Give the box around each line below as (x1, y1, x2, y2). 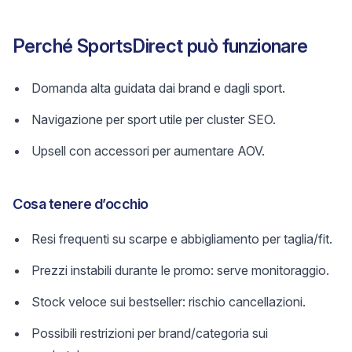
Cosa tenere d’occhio (13, 196, 148, 212)
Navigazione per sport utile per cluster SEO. (31, 112, 276, 127)
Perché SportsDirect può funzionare (13, 35, 308, 57)
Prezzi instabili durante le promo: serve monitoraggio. (31, 262, 329, 278)
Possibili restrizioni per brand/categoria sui (31, 325, 268, 341)
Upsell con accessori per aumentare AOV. (31, 143, 265, 159)
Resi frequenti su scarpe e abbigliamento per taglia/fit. (31, 231, 332, 247)
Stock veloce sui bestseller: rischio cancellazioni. (31, 294, 306, 310)
